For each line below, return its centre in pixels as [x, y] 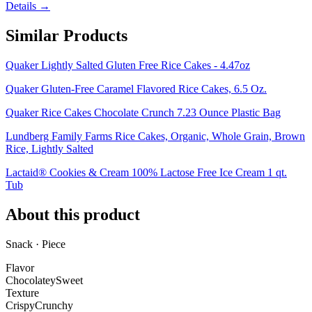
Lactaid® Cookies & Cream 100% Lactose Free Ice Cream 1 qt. [146, 173]
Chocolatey [31, 280]
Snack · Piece [36, 244]
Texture [22, 292]
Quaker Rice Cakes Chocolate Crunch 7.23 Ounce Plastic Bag [143, 113]
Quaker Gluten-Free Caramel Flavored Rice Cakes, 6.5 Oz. [136, 89]
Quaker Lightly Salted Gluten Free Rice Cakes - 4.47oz [128, 65]
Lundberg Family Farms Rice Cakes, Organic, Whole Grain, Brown [155, 136]
